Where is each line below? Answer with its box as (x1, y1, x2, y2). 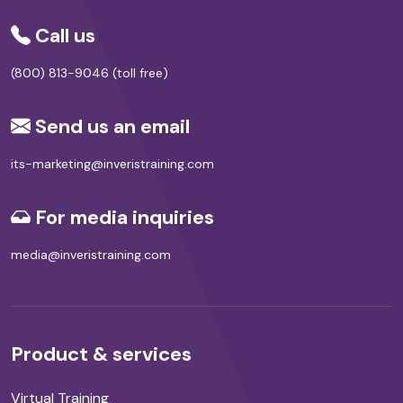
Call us (31, 22, 95, 49)
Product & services (11, 340, 192, 367)
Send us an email (31, 112, 190, 139)
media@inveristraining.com (11, 246, 171, 263)
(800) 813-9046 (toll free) (11, 64, 168, 81)
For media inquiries (31, 203, 214, 230)
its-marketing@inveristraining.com (11, 155, 214, 172)
